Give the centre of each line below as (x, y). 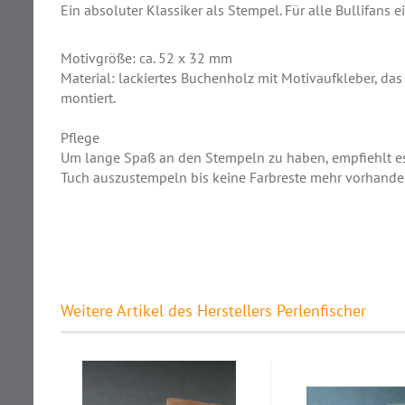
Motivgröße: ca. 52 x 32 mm (146, 58)
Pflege (82, 138)
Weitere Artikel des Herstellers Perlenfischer (213, 311)
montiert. (88, 98)
